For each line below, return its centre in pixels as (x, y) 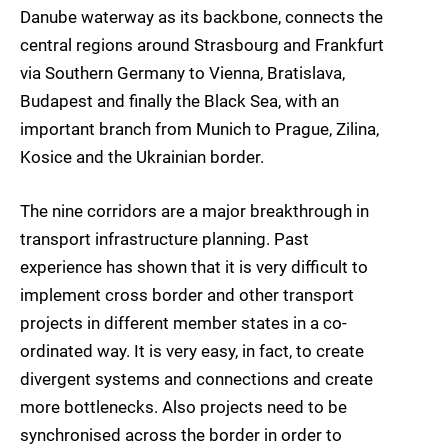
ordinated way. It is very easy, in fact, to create (192, 351)
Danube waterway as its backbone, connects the (201, 16)
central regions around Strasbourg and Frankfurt (202, 44)
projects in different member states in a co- (183, 323)
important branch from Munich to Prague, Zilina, (199, 128)
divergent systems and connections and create (196, 379)
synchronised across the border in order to (181, 435)
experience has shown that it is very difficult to (194, 267)
